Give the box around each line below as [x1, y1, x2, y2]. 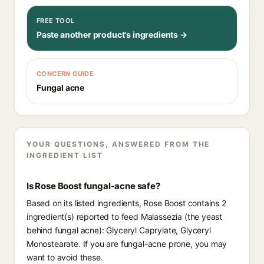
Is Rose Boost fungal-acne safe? [27, 180, 160, 192]
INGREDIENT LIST [27, 151, 103, 160]
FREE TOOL [37, 16, 75, 25]
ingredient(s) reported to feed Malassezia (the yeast [27, 212, 223, 222]
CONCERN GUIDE [37, 70, 94, 78]
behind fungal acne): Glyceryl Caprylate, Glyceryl [27, 225, 211, 235]
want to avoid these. [27, 252, 103, 262]
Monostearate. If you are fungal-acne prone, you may [27, 239, 227, 249]
